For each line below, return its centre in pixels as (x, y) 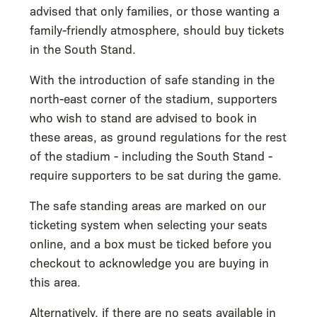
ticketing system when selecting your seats (149, 224)
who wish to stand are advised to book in (143, 117)
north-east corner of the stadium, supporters (154, 98)
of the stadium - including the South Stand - (151, 155)
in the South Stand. (85, 48)
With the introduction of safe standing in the (152, 79)
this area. (55, 281)
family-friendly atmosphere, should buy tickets (157, 29)
